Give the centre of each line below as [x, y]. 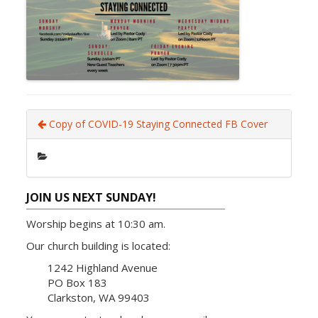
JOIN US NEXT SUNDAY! [92, 197]
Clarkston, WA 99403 [99, 297]
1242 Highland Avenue [103, 268]
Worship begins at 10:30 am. [96, 224]
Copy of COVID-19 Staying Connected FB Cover [157, 124]
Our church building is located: [99, 246]
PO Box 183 [78, 283]
